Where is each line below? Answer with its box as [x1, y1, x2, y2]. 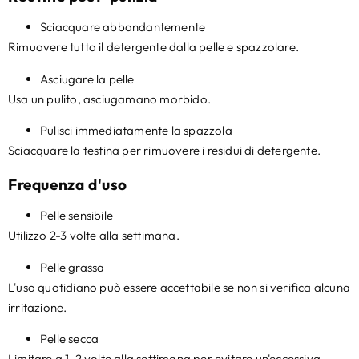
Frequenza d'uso [8, 175, 127, 195]
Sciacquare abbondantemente [40, 19, 206, 35]
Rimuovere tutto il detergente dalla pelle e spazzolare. [8, 39, 299, 55]
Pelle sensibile [40, 208, 113, 224]
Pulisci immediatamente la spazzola [40, 123, 232, 139]
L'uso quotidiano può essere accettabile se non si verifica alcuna [8, 279, 351, 295]
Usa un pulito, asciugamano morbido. [8, 91, 211, 107]
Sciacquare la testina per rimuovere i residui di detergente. [8, 143, 321, 159]
